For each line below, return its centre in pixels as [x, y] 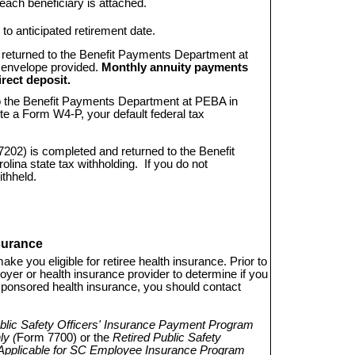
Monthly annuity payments [174, 67]
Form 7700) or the [63, 337]
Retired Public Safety [166, 337]
